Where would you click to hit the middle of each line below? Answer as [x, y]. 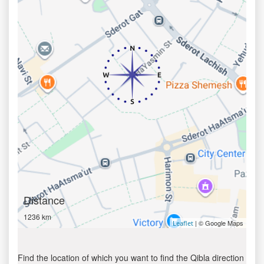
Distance [44, 200]
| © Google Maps [218, 223]
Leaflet [183, 223]
